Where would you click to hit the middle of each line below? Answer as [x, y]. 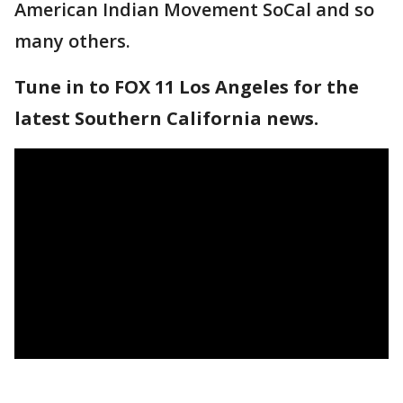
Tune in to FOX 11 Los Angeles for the [187, 87]
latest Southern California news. [166, 118]
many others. [75, 41]
